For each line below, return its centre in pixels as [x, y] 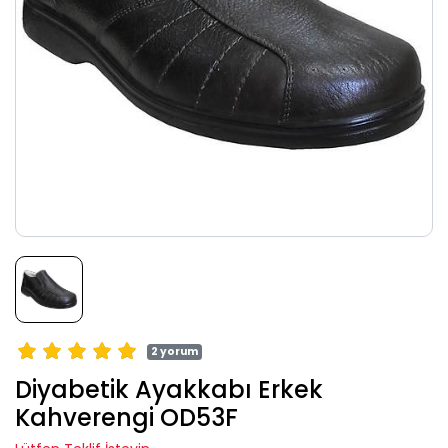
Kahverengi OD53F [126, 418]
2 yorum [175, 352]
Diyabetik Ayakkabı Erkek [169, 390]
